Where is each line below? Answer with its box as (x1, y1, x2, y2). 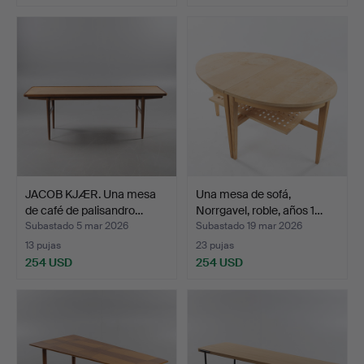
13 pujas (25, 239, 61, 253)
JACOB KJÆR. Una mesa (25, 187, 156, 202)
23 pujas (196, 239, 234, 253)
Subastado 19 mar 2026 (196, 219, 302, 233)
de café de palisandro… (25, 203, 143, 219)
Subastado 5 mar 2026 (25, 219, 128, 233)
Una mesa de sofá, (196, 187, 291, 202)
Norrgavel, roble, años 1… (196, 203, 323, 219)
